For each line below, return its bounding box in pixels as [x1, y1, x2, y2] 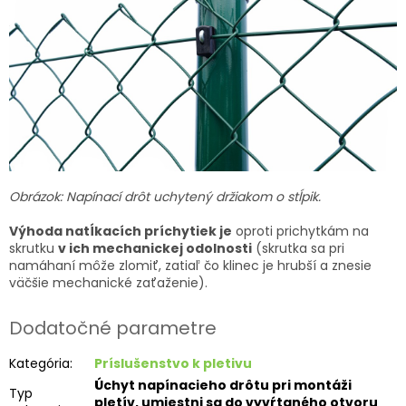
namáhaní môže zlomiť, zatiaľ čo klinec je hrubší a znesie [9, 256, 372, 275]
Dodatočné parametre [9, 314, 217, 341]
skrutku [9, 238, 58, 257]
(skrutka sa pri [252, 238, 344, 257]
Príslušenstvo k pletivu [94, 354, 252, 373]
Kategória [9, 354, 70, 373]
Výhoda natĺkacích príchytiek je [9, 221, 232, 240]
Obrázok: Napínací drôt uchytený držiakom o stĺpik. [9, 187, 321, 206]
